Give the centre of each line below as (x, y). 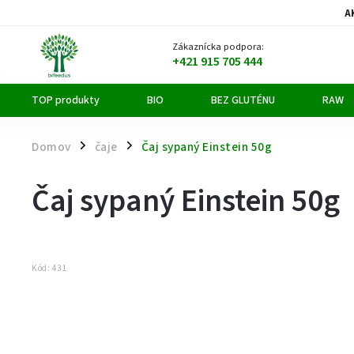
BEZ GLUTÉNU (243, 100)
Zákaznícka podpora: (218, 47)
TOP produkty (66, 100)
